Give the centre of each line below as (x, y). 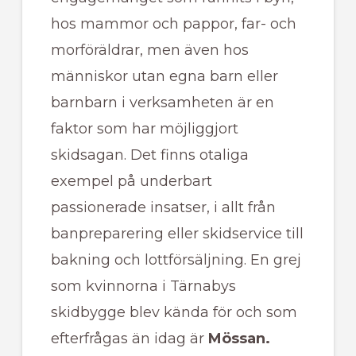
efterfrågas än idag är (127, 339)
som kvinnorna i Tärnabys (143, 286)
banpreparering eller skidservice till (177, 234)
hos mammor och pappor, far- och (173, 24)
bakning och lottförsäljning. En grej (176, 260)
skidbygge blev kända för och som (174, 313)
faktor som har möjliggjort (144, 129)
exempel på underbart (131, 182)
